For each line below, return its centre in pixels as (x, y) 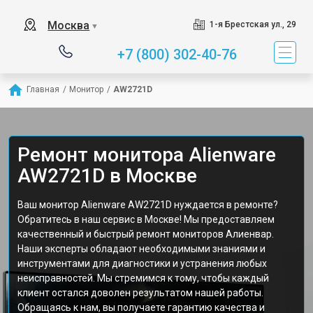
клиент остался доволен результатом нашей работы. (140, 293)
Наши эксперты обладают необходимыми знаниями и (141, 249)
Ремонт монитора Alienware (147, 155)
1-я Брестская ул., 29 (253, 24)
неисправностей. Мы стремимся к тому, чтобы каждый (143, 278)
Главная (43, 89)
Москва (69, 26)
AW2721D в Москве (107, 176)
